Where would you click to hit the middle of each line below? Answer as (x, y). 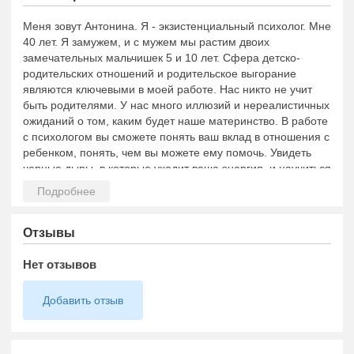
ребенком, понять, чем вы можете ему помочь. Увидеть (167, 153)
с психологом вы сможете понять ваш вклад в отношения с (176, 137)
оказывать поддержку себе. (95, 184)
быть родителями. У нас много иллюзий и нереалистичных (176, 105)
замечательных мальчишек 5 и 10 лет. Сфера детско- (162, 58)
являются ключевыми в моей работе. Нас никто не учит (168, 89)
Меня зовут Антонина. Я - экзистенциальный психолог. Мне (177, 26)
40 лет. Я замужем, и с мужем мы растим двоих (146, 42)
